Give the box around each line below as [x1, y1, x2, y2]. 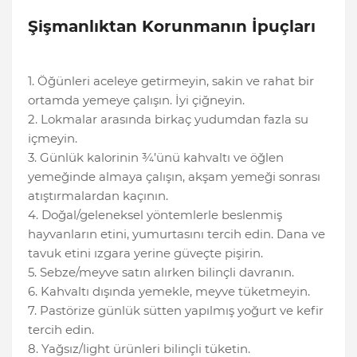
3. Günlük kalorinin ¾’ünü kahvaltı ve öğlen [28, 150, 284, 166]
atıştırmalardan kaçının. [28, 188, 168, 204]
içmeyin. [28, 131, 77, 147]
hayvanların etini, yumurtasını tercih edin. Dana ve [28, 226, 325, 242]
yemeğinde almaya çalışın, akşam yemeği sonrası [28, 169, 320, 185]
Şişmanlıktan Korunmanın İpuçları [28, 17, 316, 37]
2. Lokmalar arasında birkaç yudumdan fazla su [28, 112, 308, 127]
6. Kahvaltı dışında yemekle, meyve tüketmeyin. [28, 284, 310, 300]
